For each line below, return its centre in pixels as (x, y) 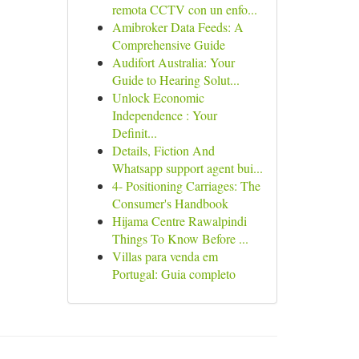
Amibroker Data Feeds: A (177, 27)
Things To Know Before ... (180, 238)
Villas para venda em (165, 256)
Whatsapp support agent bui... (187, 168)
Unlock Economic (158, 97)
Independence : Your (164, 115)
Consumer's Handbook (170, 203)
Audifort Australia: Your (173, 62)
